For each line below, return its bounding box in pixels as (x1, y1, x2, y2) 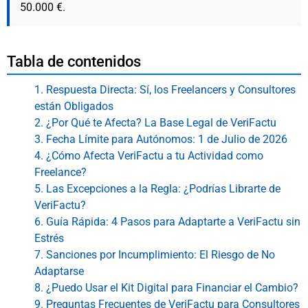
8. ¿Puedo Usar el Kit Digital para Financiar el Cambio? (34, 281, 298, 295)
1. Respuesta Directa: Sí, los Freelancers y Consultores (34, 83, 296, 97)
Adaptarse (34, 265, 84, 278)
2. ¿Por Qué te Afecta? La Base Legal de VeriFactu (34, 116, 276, 130)
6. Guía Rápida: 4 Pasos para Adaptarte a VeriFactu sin (34, 215, 300, 229)
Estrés (34, 232, 64, 245)
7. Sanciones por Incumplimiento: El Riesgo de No (34, 248, 275, 262)
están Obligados (34, 100, 113, 113)
